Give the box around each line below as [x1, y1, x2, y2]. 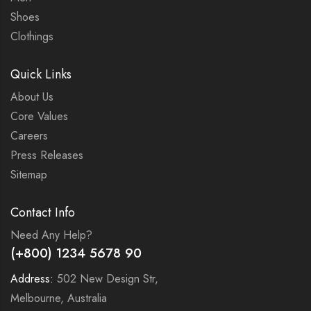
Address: [10, 270, 53, 287]
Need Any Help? [10, 227, 92, 244]
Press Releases [10, 147, 83, 164]
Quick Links [10, 65, 72, 84]
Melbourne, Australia [10, 289, 107, 306]
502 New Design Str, [53, 270, 158, 287]
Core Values [10, 108, 68, 125]
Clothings [10, 28, 53, 45]
